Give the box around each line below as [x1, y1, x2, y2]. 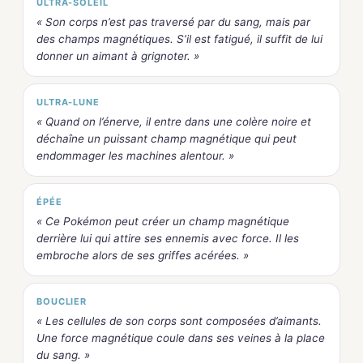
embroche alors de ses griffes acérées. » [36, 248, 249, 262]
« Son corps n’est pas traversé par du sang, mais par [36, 15, 310, 28]
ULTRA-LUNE [36, 96, 100, 108]
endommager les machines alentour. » [36, 148, 234, 162]
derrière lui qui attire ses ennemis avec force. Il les [36, 231, 299, 245]
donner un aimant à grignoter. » [36, 49, 199, 62]
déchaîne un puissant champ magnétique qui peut [36, 131, 297, 145]
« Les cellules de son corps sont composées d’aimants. [36, 314, 322, 327]
